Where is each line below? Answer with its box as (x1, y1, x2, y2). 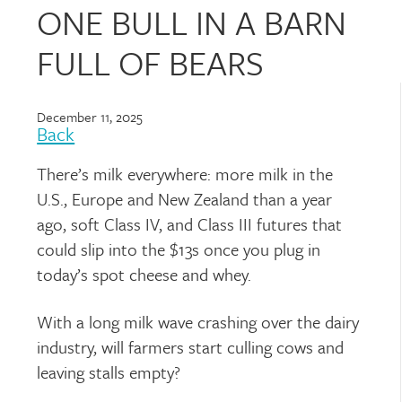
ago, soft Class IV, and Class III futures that (37, 212, 343, 236)
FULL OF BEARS (37, 39, 265, 86)
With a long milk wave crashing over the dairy (37, 310, 360, 334)
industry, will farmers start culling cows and (37, 335, 345, 359)
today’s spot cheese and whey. (37, 262, 252, 286)
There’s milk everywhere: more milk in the (37, 162, 334, 186)
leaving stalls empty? (37, 360, 181, 384)
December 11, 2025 (37, 107, 144, 127)
